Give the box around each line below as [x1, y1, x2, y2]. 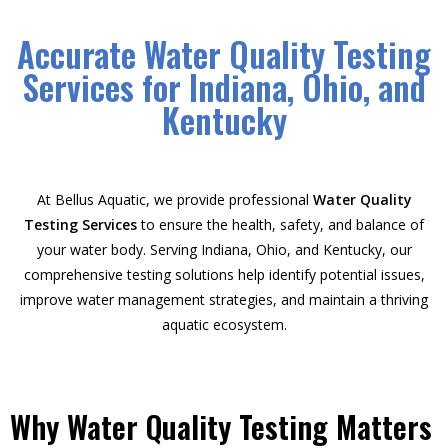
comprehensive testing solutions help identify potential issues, [23, 264, 425, 284]
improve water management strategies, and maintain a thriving [20, 289, 428, 309]
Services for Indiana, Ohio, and [22, 62, 426, 112]
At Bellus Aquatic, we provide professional [36, 189, 313, 209]
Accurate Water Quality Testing [17, 29, 431, 79]
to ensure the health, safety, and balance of [137, 214, 424, 234]
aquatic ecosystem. [161, 314, 287, 334]
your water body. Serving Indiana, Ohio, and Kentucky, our [36, 239, 412, 259]
